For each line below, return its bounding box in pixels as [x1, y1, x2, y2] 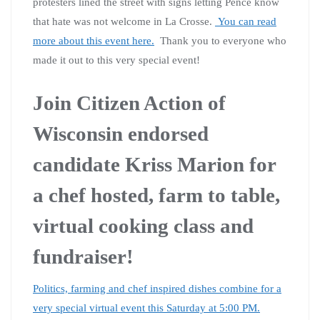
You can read [215, 15, 276, 27]
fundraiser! [33, 244, 134, 268]
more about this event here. [33, 34, 154, 46]
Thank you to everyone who [154, 34, 286, 46]
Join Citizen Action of [33, 91, 226, 114]
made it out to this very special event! [33, 54, 200, 66]
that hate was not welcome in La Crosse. [33, 15, 215, 27]
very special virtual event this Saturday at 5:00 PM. [33, 301, 260, 314]
